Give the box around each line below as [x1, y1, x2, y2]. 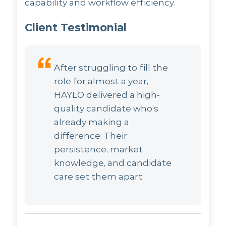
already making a [54, 117, 130, 127]
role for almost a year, [54, 76, 149, 86]
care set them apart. [54, 172, 144, 182]
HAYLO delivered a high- [54, 90, 160, 100]
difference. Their [54, 131, 128, 141]
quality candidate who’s [54, 103, 159, 114]
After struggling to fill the [54, 63, 168, 73]
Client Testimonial [25, 21, 127, 34]
